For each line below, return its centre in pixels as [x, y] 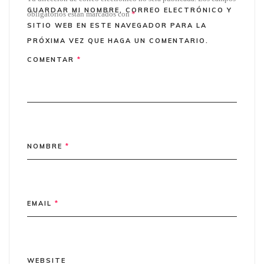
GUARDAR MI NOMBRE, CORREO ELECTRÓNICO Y [130, 10]
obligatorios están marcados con [79, 14]
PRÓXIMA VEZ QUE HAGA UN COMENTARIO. [118, 40]
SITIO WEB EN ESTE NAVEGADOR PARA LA [117, 25]
